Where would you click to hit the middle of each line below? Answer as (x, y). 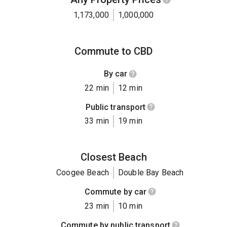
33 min (97, 121)
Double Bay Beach (151, 173)
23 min (97, 206)
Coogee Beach (83, 173)
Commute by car (116, 192)
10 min (130, 206)
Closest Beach (113, 157)
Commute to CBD (113, 51)
